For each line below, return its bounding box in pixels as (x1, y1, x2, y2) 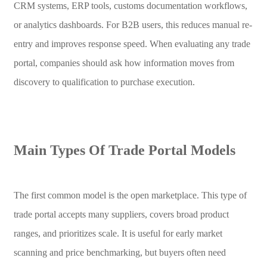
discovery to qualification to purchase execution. (13, 76, 195, 87)
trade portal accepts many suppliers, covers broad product (13, 209, 229, 219)
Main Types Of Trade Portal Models (13, 142, 235, 158)
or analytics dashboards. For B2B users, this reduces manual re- (13, 19, 252, 30)
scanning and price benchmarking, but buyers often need (13, 247, 226, 257)
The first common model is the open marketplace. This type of (13, 190, 247, 200)
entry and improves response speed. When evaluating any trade (13, 38, 250, 49)
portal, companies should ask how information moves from (13, 57, 234, 68)
